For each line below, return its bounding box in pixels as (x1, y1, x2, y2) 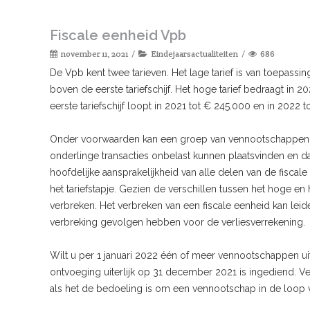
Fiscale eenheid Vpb (50, 26, 186, 44)
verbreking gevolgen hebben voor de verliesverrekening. (50, 216, 308, 228)
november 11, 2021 (61, 48, 128, 59)
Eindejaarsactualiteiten (151, 48, 238, 59)
